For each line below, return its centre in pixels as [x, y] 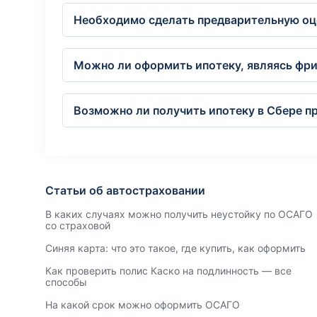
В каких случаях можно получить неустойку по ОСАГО [179, 214]
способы [66, 282]
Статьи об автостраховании [125, 190]
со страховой [78, 225]
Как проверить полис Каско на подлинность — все [168, 271]
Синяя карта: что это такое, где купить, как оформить [175, 248]
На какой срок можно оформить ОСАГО [143, 305]
